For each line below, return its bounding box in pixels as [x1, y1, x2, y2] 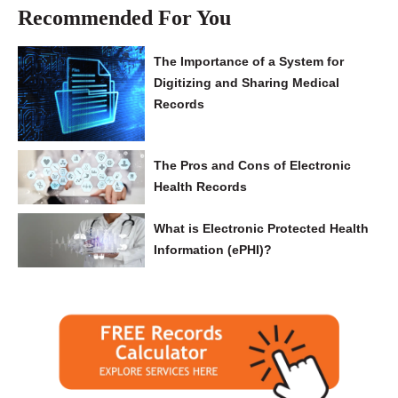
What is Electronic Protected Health [153, 221, 369, 236]
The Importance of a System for [153, 53, 344, 68]
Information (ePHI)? [153, 243, 272, 258]
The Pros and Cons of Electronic [153, 157, 351, 172]
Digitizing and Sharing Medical [153, 75, 339, 90]
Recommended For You [18, 5, 231, 29]
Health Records [153, 179, 247, 194]
